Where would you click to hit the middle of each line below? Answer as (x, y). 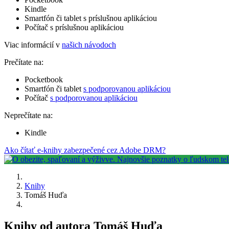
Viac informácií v (33, 44)
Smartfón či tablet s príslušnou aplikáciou (91, 18)
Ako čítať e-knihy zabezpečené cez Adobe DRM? (85, 150)
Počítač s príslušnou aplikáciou (74, 27)
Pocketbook (44, 79)
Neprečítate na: (28, 115)
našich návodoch (89, 44)
